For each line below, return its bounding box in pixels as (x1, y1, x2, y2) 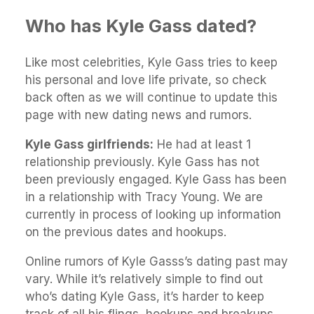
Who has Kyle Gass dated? (25, 14, 257, 36)
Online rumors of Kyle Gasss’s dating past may (25, 254, 288, 268)
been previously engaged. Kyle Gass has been (25, 172, 287, 186)
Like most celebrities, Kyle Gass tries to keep (25, 55, 278, 69)
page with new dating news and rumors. (25, 107, 252, 122)
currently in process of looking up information (25, 207, 281, 221)
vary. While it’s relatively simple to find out (25, 271, 263, 286)
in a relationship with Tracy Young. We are (25, 189, 263, 204)
